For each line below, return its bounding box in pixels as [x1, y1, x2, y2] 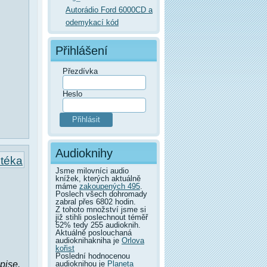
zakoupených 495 [79, 181, 140, 191]
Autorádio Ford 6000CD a [66, 5, 153, 14]
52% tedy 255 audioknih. [55, 220, 141, 229]
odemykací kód [66, 18, 119, 27]
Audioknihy [55, 146, 113, 160]
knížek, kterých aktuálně [55, 173, 141, 183]
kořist [55, 243, 74, 253]
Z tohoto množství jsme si [55, 204, 146, 214]
